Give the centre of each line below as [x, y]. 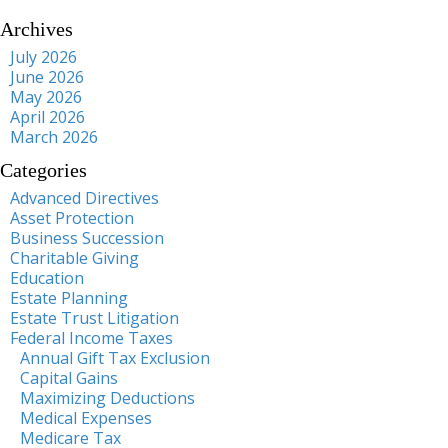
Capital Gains [69, 377]
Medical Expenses [86, 417]
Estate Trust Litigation [94, 317]
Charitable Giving [74, 257]
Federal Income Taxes [91, 337]
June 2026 [47, 76]
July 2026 [43, 56]
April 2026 [47, 116]
